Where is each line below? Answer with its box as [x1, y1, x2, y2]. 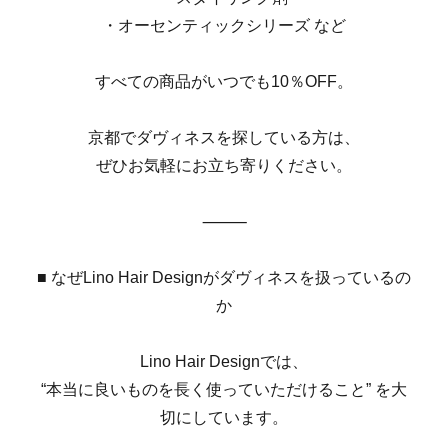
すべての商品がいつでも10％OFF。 [95, 72, 353, 90]
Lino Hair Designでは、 [140, 352, 308, 370]
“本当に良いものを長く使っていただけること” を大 [41, 380, 407, 398]
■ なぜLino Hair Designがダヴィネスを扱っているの [37, 268, 411, 286]
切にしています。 [160, 408, 288, 426]
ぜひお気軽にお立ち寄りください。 [96, 156, 352, 174]
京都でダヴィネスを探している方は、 [88, 128, 360, 146]
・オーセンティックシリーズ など [102, 16, 346, 34]
